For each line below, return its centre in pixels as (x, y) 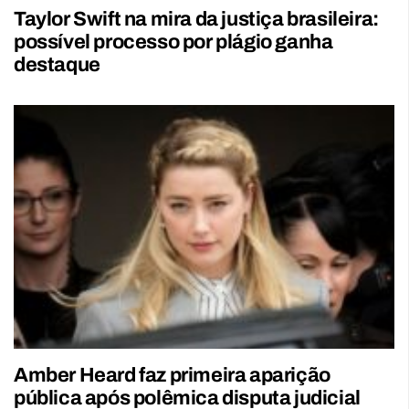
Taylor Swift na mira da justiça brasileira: (196, 19)
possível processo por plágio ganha (173, 42)
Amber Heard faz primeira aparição (172, 375)
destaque (57, 64)
